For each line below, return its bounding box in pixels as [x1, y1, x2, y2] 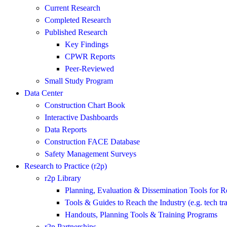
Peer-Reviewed [65, 64, 114, 73]
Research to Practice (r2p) [24, 161, 107, 170]
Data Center [24, 88, 63, 97]
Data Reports [45, 125, 87, 134]
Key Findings [65, 40, 108, 49]
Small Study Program [45, 76, 113, 85]
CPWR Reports [65, 52, 115, 61]
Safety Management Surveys [45, 149, 136, 158]
